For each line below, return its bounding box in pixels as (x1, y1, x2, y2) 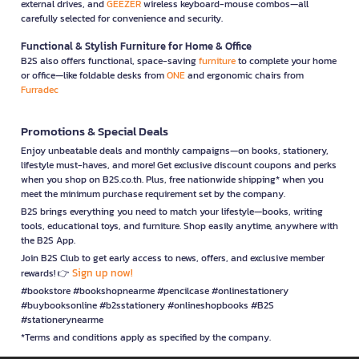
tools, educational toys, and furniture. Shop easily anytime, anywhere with (21, 218, 338, 233)
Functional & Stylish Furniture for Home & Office (21, 38, 252, 54)
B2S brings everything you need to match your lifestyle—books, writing (21, 204, 323, 219)
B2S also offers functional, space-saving (21, 53, 199, 68)
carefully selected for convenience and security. (21, 10, 223, 26)
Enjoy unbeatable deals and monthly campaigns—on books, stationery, (21, 143, 329, 158)
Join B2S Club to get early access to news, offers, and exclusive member (21, 250, 325, 265)
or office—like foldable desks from (21, 67, 167, 83)
